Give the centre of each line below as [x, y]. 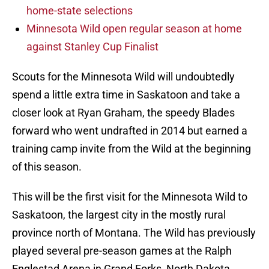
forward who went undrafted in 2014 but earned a [130, 131]
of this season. [47, 167]
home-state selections [80, 11]
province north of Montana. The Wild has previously [134, 233]
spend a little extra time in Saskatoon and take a [126, 95]
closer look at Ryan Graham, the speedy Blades [123, 113]
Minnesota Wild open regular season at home [134, 29]
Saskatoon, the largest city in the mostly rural [119, 215]
